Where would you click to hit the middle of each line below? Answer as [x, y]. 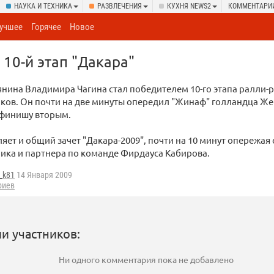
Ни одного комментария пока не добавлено [146, 260]
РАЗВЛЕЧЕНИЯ [120, 6]
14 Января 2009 [43, 175]
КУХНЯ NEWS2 [189, 6]
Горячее [46, 27]
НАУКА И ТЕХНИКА [43, 6]
